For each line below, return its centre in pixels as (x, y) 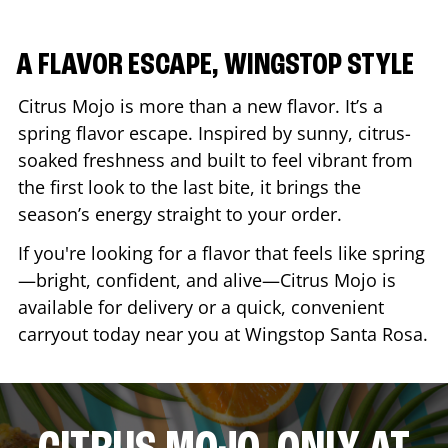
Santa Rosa (376, 333)
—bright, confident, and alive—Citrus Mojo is (207, 279)
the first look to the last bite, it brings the (189, 186)
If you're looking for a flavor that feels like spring (221, 252)
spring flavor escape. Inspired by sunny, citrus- (214, 132)
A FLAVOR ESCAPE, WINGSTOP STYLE (215, 65)
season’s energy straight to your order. (185, 213)
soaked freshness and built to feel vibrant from (215, 159)
